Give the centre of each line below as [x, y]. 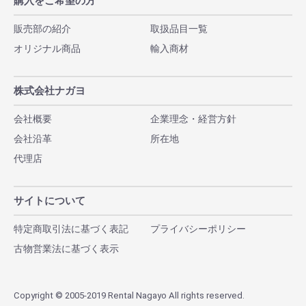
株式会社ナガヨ [50, 91]
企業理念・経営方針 [193, 119]
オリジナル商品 [47, 49]
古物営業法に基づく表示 [66, 249]
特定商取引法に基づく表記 [71, 229]
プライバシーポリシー [198, 229]
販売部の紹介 [42, 29]
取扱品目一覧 [179, 29]
